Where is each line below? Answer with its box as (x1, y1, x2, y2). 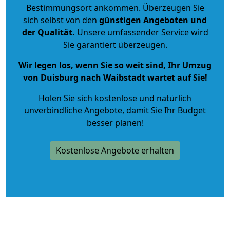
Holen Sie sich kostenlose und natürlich (39, 92, 191, 104)
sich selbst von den (23, 14, 97, 26)
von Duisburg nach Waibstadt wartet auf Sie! (23, 71, 207, 83)
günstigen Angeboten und (97, 14, 207, 26)
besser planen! (86, 117, 144, 128)
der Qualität (22, 26, 72, 38)
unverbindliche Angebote (24, 104, 122, 116)
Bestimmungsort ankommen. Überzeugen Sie (26, 2, 204, 13)
